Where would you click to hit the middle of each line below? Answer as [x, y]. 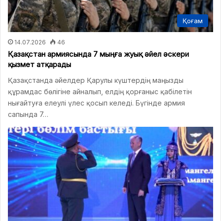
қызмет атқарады [39, 64]
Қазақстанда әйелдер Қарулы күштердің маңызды [96, 80]
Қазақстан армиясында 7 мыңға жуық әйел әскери [98, 54]
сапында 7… [28, 114]
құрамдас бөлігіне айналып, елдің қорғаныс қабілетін [100, 91]
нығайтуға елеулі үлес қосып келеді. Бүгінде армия [96, 103]
